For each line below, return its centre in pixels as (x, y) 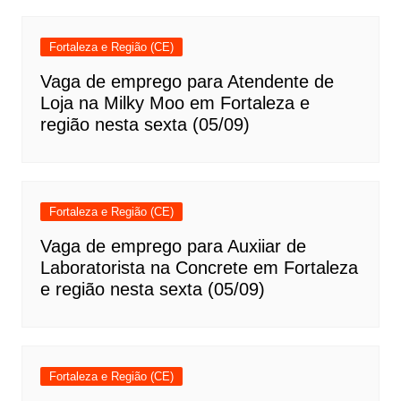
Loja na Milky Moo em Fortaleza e (175, 103)
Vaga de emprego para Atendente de (187, 82)
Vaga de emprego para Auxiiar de (173, 247)
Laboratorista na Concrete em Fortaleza (199, 268)
